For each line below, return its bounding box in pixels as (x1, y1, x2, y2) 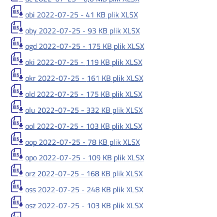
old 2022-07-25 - (25, 88, 86, 100)
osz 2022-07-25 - (25, 200, 87, 212)
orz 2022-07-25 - (25, 168, 86, 180)
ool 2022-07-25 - (25, 120, 86, 132)
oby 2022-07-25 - (25, 24, 88, 36)
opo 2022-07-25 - (25, 152, 88, 164)
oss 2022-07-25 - (25, 184, 87, 196)
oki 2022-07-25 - (25, 56, 86, 68)
